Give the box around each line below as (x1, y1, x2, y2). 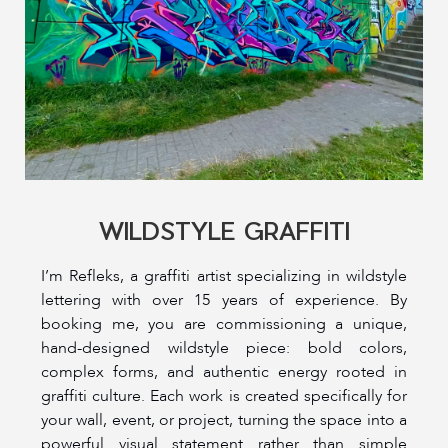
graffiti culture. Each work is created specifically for (41, 384, 407, 407)
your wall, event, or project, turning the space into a (41, 408, 407, 431)
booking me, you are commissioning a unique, (41, 312, 407, 335)
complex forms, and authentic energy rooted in (41, 360, 407, 383)
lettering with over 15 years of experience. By (41, 288, 407, 311)
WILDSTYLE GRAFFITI (98, 215, 350, 244)
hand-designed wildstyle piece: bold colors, (41, 336, 407, 359)
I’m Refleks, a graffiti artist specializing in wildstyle (41, 264, 407, 287)
